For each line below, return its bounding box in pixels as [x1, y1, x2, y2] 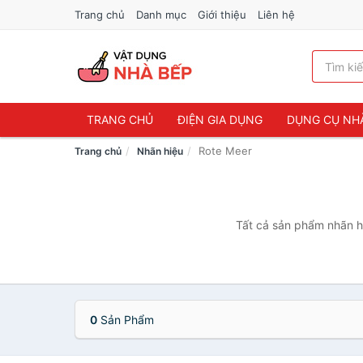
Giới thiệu [198, 8, 246, 21]
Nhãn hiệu [137, 145, 183, 157]
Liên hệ [258, 8, 295, 21]
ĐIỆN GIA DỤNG [177, 113, 263, 126]
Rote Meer [199, 144, 252, 157]
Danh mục [136, 8, 186, 21]
